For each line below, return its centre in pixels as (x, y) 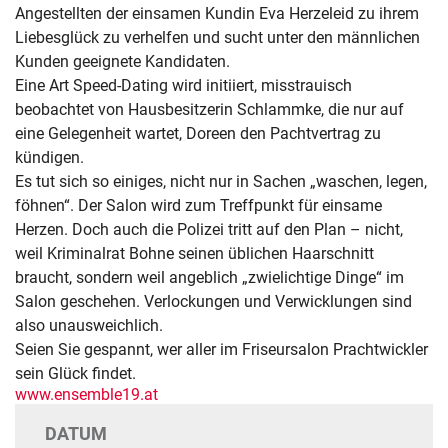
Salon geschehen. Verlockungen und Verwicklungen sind (213, 301)
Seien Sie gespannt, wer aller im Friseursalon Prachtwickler (221, 349)
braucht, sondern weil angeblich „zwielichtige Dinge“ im (209, 277)
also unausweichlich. (89, 325)
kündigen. (49, 157)
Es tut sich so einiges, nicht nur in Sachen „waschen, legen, (221, 181)
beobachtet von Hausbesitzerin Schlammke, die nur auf (209, 109)
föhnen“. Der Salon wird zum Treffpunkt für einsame (198, 205)
